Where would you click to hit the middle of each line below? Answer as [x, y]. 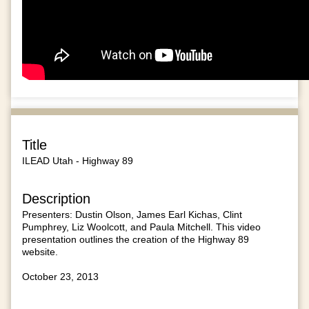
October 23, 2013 [60, 276]
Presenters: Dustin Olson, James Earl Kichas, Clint [132, 214]
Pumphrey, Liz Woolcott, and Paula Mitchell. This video [141, 227]
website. [40, 251]
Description [56, 198]
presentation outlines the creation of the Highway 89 [136, 239]
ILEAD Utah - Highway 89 [78, 161]
